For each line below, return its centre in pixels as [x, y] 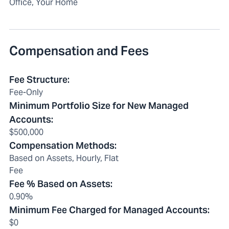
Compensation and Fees [79, 51]
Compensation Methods [62, 146]
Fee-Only [26, 93]
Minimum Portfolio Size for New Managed [99, 106]
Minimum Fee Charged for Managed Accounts [108, 210]
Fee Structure [38, 80]
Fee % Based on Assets [60, 184]
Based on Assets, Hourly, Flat [64, 158]
